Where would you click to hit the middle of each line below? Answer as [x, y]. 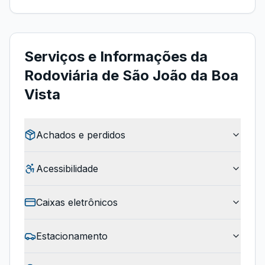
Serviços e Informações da [116, 56]
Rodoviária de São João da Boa [131, 75]
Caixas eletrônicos [77, 202]
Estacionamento [72, 236]
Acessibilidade [67, 169]
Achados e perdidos [81, 135]
